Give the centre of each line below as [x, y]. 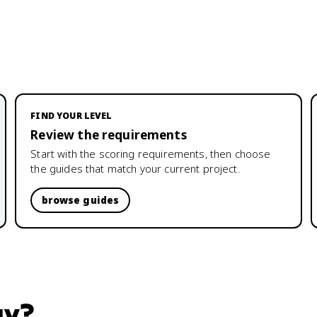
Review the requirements [109, 135]
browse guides [81, 200]
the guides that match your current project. [135, 168]
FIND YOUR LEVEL [71, 116]
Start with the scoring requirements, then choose [151, 154]
